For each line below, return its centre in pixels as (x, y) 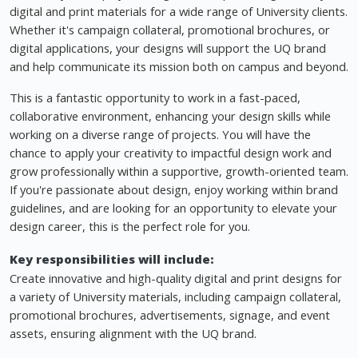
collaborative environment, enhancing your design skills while (170, 116)
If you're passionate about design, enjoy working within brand (174, 190)
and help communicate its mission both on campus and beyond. (179, 67)
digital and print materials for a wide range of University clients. (179, 12)
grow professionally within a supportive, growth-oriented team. (179, 171)
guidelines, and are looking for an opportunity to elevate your (173, 208)
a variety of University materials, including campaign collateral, (175, 297)
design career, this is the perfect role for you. (130, 227)
